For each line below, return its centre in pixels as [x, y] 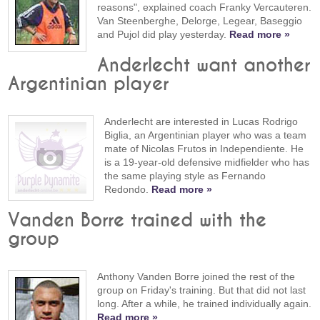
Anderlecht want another [204, 65]
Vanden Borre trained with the [137, 221]
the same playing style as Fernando [185, 175]
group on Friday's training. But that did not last [202, 290]
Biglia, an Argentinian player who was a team [206, 135]
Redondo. [128, 189]
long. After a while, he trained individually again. [205, 304]
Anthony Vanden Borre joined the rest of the [196, 277]
